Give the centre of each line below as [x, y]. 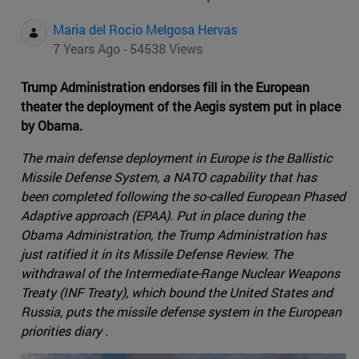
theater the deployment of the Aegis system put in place [181, 107]
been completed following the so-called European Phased [183, 196]
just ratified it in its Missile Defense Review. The [157, 254]
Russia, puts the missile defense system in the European [181, 312]
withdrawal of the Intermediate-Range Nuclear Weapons [180, 273]
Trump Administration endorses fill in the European [165, 87]
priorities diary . [65, 331]
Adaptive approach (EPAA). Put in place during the [163, 216]
